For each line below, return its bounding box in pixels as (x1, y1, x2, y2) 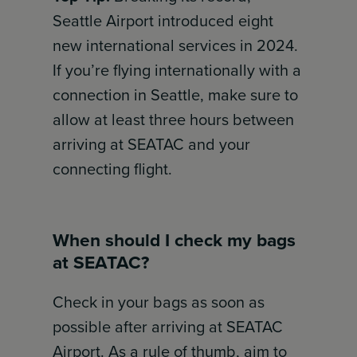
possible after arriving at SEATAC (53, 315, 284, 339)
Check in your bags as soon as (53, 290, 265, 314)
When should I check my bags (53, 226, 296, 253)
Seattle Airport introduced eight (53, 9, 274, 33)
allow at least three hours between (53, 108, 295, 131)
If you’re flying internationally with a (53, 58, 302, 82)
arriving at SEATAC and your (53, 132, 251, 156)
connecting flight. (53, 157, 173, 181)
